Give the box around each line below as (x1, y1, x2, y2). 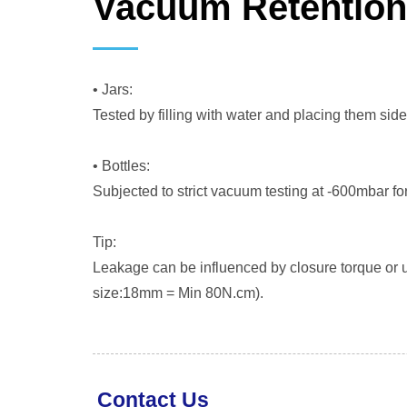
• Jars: (93, 82, 133, 97)
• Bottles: (93, 158, 150, 174)
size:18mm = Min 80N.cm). (93, 285, 263, 301)
